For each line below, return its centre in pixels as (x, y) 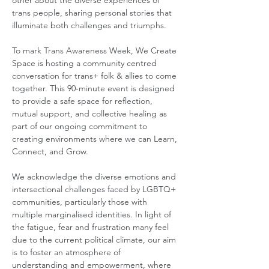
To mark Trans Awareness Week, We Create (95, 50)
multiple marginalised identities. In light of (93, 214)
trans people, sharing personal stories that (93, 13)
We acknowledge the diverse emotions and (95, 177)
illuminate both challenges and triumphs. (90, 25)
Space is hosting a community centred (86, 63)
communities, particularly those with (81, 202)
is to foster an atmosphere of (68, 252)
